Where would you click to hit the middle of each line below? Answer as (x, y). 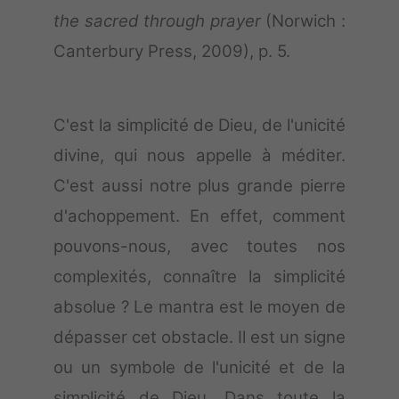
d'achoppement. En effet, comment (199, 216)
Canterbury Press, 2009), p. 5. (172, 52)
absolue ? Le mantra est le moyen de (199, 307)
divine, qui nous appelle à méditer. (199, 156)
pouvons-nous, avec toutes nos (199, 247)
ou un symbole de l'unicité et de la (199, 368)
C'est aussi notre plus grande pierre (199, 186)
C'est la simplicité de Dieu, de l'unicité (199, 126)
